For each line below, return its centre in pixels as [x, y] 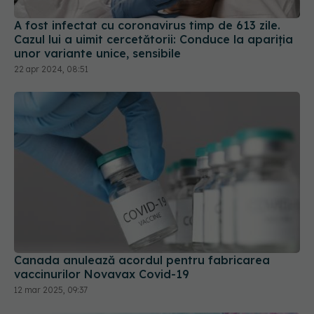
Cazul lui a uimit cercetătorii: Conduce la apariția [153, 12]
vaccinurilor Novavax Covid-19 [102, 246]
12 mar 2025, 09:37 [51, 262]
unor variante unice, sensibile [97, 26]
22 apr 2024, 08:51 [51, 42]
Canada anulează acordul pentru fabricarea [142, 232]
